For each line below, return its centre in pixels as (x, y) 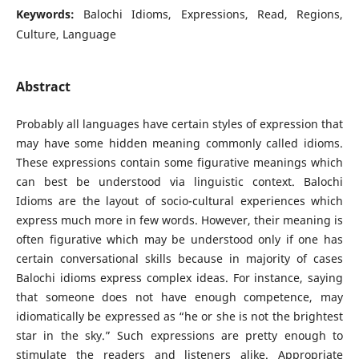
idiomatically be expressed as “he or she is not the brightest (179, 316)
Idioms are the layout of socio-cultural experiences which (179, 200)
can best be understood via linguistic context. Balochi (179, 181)
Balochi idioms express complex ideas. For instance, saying (179, 277)
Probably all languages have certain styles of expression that (179, 123)
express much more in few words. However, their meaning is (179, 220)
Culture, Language (66, 34)
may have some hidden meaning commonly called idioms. (179, 143)
